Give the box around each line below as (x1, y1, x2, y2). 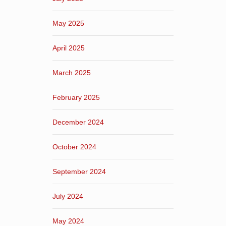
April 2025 (52, 43, 85, 52)
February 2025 (52, 93, 100, 101)
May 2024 (52, 216, 84, 225)
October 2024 (52, 142, 96, 151)
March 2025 (52, 68, 91, 77)
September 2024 (52, 167, 106, 176)
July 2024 (52, 192, 83, 200)
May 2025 (52, 19, 84, 27)
